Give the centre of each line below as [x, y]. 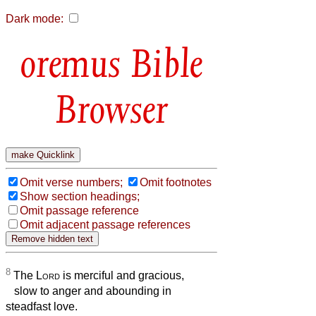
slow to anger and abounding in [89, 291]
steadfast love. [42, 307]
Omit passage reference [79, 210]
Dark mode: [35, 19]
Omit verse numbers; [71, 182]
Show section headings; [80, 196]
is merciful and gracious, [122, 276]
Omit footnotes [176, 182]
